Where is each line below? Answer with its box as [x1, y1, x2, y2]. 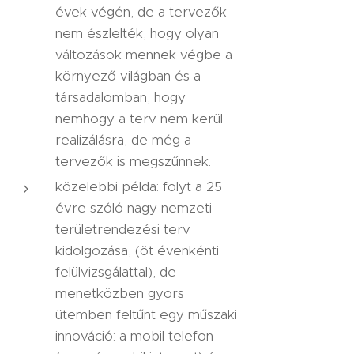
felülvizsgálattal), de [55, 263, 176, 281]
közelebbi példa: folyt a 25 [55, 178, 222, 195]
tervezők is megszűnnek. [55, 153, 211, 170]
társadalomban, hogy [55, 88, 186, 106]
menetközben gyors [55, 284, 184, 302]
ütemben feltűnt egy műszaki [55, 306, 237, 323]
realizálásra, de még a [55, 131, 191, 149]
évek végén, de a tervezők [55, 3, 227, 21]
